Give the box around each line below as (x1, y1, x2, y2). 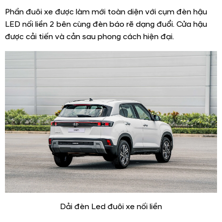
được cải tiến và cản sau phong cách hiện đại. (5, 32, 174, 42)
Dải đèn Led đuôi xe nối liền (60, 201, 162, 212)
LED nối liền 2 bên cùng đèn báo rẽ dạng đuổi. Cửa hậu (5, 19, 207, 30)
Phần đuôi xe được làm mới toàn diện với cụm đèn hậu (5, 7, 207, 17)
